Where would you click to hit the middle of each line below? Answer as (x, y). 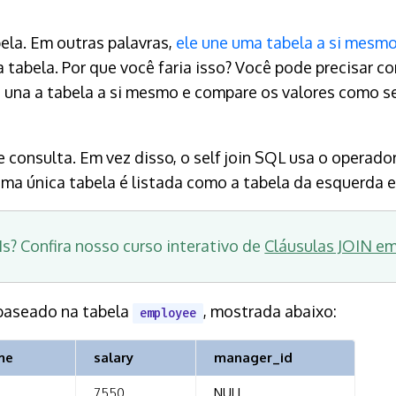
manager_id (253, 357)
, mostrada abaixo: (270, 311)
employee (168, 313)
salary (114, 357)
